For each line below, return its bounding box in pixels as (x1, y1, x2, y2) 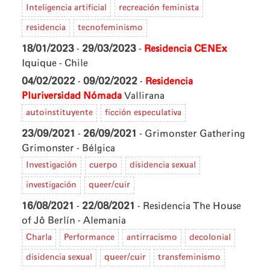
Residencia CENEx (144, 43, 227, 54)
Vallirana (124, 90, 165, 101)
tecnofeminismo (78, 23, 143, 32)
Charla (26, 233, 52, 242)
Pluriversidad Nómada (22, 90, 122, 101)
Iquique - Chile (22, 58, 88, 68)
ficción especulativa (105, 108, 181, 117)
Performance (64, 233, 115, 242)
